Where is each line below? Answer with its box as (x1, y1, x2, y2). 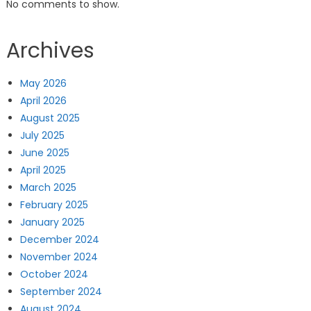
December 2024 (19, 233, 99, 247)
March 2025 (19, 180, 76, 195)
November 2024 (19, 250, 98, 264)
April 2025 (19, 163, 66, 178)
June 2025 (19, 146, 69, 160)
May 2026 (19, 76, 67, 91)
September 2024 (19, 285, 102, 299)
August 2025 (19, 111, 80, 126)
